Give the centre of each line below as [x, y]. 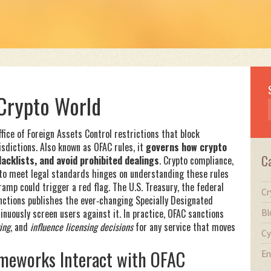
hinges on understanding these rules [159, 174]
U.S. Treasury [153, 187]
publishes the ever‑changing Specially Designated [119, 200]
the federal [203, 187]
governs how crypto [186, 147]
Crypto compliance [198, 160]
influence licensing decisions [82, 227]
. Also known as [65, 147]
